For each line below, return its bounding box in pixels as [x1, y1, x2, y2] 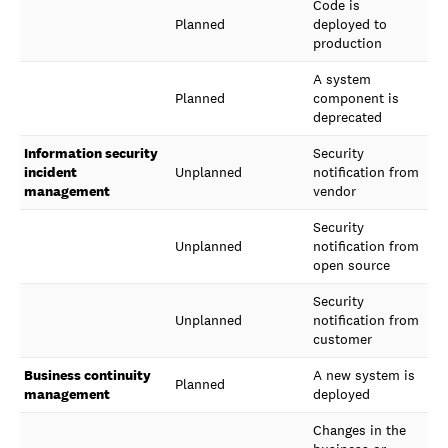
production [313, 34, 382, 52]
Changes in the [313, 421, 406, 439]
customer [313, 330, 372, 348]
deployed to [313, 15, 387, 33]
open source [313, 256, 390, 274]
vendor [313, 182, 356, 200]
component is [313, 89, 399, 107]
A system [313, 70, 371, 88]
